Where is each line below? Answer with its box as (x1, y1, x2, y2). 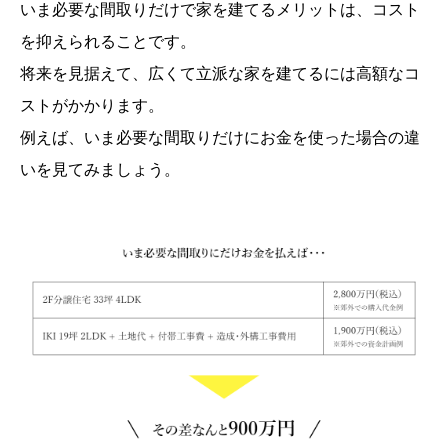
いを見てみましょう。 (20, 161, 180, 179)
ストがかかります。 (20, 97, 164, 115)
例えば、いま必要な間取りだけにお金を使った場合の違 (20, 129, 420, 147)
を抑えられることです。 (20, 33, 196, 51)
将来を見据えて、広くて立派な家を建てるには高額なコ (20, 65, 420, 83)
